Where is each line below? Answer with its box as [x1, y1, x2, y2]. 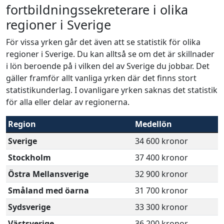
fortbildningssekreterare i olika [6, 1, 188, 18]
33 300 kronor [135, 201, 188, 212]
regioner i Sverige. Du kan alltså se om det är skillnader [6, 48, 214, 59]
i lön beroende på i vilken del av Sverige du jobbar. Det [6, 60, 209, 71]
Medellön [135, 118, 172, 129]
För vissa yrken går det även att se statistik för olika [6, 36, 200, 47]
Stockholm [8, 152, 51, 163]
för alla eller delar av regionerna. [6, 96, 129, 107]
